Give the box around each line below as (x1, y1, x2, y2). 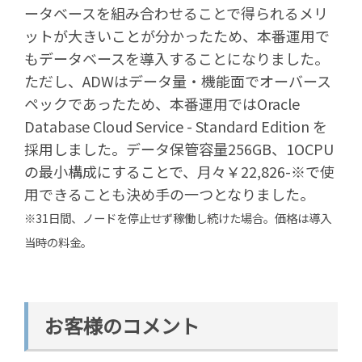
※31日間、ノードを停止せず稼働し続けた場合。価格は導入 (24, 209, 331, 227)
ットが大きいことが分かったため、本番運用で (24, 25, 330, 47)
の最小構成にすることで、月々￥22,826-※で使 (24, 161, 335, 183)
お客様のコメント (44, 311, 200, 340)
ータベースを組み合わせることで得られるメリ (24, 2, 328, 24)
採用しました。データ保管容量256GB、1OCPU (24, 138, 334, 160)
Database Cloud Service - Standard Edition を (24, 116, 327, 137)
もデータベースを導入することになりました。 (24, 48, 329, 69)
